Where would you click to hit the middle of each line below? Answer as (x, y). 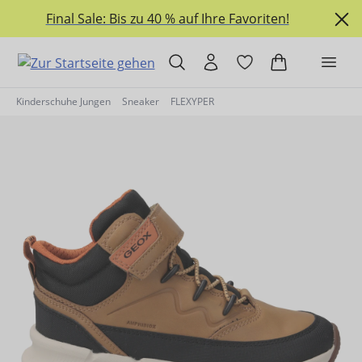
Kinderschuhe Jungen (63, 101)
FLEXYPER (192, 101)
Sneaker (141, 101)
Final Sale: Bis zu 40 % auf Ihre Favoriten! (167, 19)
